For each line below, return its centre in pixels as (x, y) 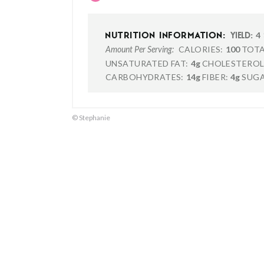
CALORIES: (201, 49)
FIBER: (215, 77)
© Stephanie (91, 118)
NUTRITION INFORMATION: (166, 36)
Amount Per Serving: (140, 50)
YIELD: (242, 36)
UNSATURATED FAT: (147, 63)
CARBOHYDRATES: (145, 77)
